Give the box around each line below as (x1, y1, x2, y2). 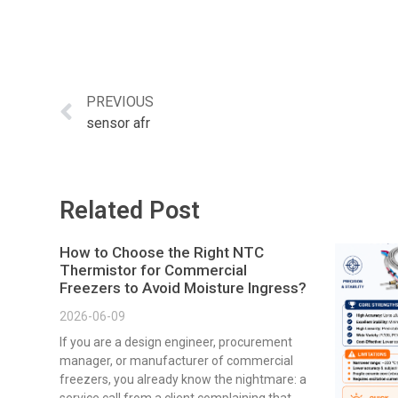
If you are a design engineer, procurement (60, 335, 292, 350)
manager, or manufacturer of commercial (60, 354, 293, 369)
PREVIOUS (86, 93, 154, 111)
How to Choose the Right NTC (60, 243, 264, 262)
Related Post (60, 196, 200, 226)
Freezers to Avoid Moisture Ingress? (60, 279, 306, 298)
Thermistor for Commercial (60, 261, 247, 280)
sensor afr (86, 115, 150, 132)
